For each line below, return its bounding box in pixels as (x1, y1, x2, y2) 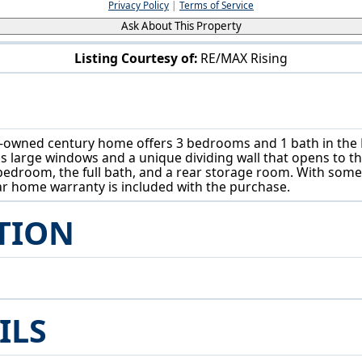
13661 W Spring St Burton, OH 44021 (95, 76, 269, 90)
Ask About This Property (120, 18, 242, 33)
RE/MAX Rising (200, 48, 288, 67)
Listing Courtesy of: (74, 48, 197, 67)
